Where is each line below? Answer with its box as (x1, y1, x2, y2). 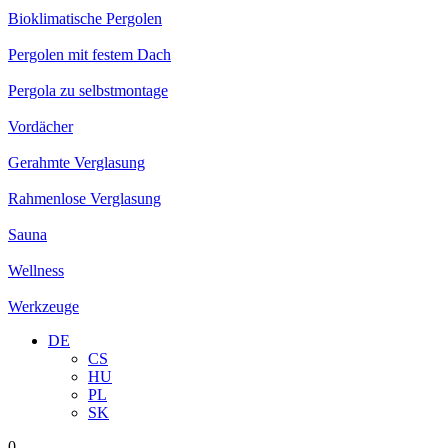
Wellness (8, 261, 64, 279)
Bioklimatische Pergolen (8, 9, 162, 27)
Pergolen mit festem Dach (8, 45, 171, 63)
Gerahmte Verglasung (8, 153, 145, 171)
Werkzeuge (8, 297, 79, 315)
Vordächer (8, 117, 73, 135)
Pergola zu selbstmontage (8, 81, 168, 99)
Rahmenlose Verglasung (8, 189, 161, 207)
